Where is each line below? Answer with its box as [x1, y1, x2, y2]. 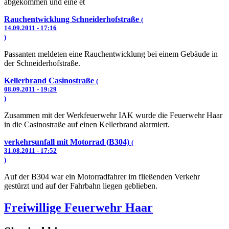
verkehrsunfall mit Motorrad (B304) [4, 138, 131, 146]
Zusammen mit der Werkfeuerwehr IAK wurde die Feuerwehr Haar [4, 111, 222, 120]
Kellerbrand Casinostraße [4, 76, 96, 85]
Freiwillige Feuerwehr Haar [4, 200, 153, 214]
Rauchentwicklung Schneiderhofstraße [4, 15, 141, 24]
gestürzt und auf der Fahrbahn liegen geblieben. [4, 181, 157, 190]
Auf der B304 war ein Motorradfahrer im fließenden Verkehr [4, 172, 200, 181]
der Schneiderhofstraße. [4, 59, 80, 67]
